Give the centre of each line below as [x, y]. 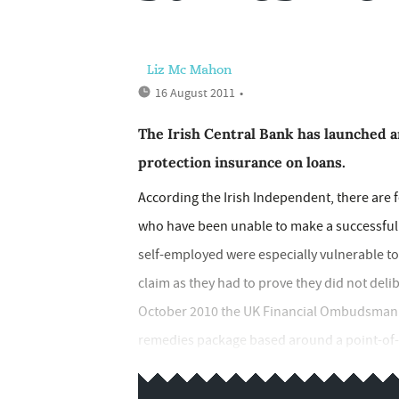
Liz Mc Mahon [189, 70]
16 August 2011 [195, 93]
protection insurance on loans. [242, 162]
